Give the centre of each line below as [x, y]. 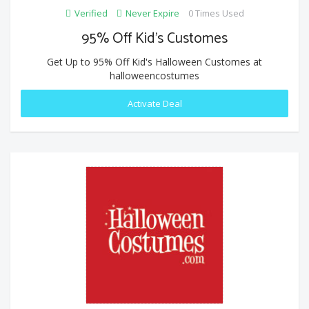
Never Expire [152, 13]
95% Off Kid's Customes [154, 38]
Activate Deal [154, 103]
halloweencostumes [154, 75]
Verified [91, 13]
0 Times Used [216, 13]
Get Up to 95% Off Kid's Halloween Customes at [154, 61]
